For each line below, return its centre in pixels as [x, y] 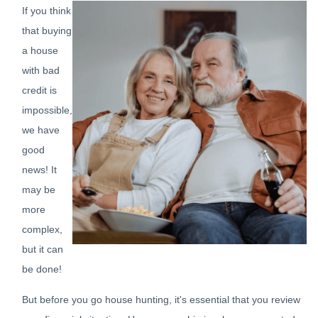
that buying [47, 31]
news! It [39, 170]
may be [39, 190]
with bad [41, 70]
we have [41, 130]
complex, [42, 229]
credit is [39, 90]
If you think [46, 11]
